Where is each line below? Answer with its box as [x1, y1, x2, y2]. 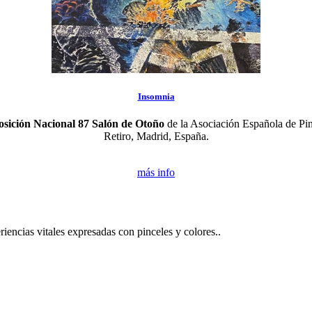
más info [137, 166, 175, 179]
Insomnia [137, 91, 175, 102]
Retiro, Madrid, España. [103, 130, 209, 143]
